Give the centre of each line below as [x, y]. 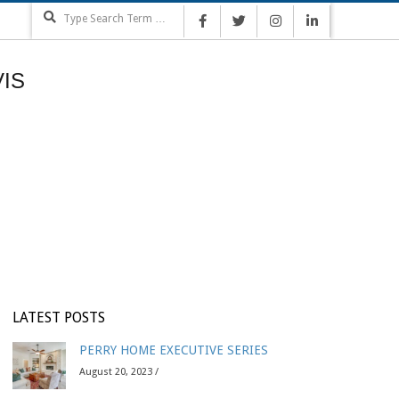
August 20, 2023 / [119, 372]
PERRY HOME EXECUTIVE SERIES [174, 350]
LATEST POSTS [59, 318]
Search [202, 9]
